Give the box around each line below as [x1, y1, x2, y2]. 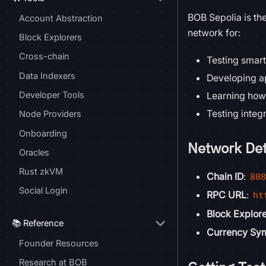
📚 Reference [12, 217, 64, 229]
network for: [188, 27, 240, 39]
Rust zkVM [19, 166, 63, 178]
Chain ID [207, 170, 243, 183]
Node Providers [19, 109, 81, 120]
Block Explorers [19, 32, 82, 43]
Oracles [19, 147, 49, 158]
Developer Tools [19, 90, 84, 101]
